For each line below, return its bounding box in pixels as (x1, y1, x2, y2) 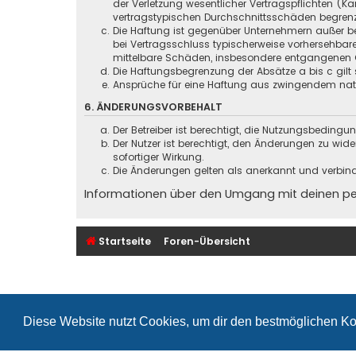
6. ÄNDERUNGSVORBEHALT (84, 99, 222, 114)
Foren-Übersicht (164, 234, 251, 248)
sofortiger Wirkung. (113, 150, 204, 164)
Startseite (99, 234, 151, 248)
